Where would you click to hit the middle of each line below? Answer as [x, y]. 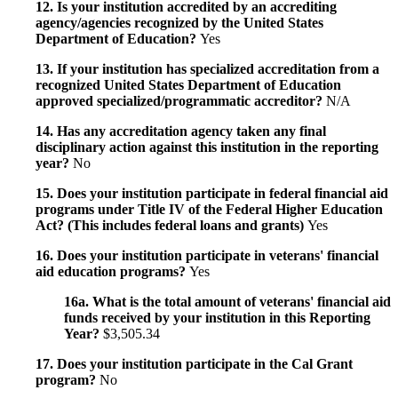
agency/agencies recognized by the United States [179, 22]
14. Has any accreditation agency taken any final [181, 131]
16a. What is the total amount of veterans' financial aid [227, 301]
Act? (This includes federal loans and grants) [171, 225]
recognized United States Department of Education [188, 84]
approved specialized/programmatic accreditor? [181, 100]
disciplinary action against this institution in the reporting [207, 147]
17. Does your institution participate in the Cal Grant [194, 363]
